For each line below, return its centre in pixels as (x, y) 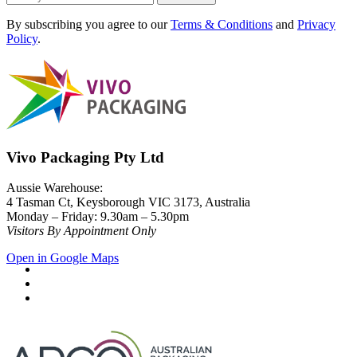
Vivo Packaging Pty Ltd (85, 157)
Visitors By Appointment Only (81, 231)
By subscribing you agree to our (88, 24)
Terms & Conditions (222, 24)
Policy (22, 38)
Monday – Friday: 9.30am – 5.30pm (98, 217)
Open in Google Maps (63, 258)
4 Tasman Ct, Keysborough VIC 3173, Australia (128, 202)
